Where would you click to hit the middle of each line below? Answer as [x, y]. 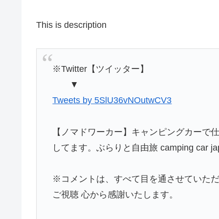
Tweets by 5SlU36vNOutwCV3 [112, 100]
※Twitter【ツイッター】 [101, 69]
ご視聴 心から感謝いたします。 [115, 195]
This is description [71, 25]
